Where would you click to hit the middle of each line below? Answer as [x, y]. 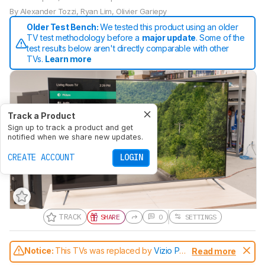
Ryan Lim [96, 11]
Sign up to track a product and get [70, 127]
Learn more [68, 59]
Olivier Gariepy [142, 11]
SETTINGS [199, 217]
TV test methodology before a [84, 37]
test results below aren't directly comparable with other [128, 48]
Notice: [40, 251]
